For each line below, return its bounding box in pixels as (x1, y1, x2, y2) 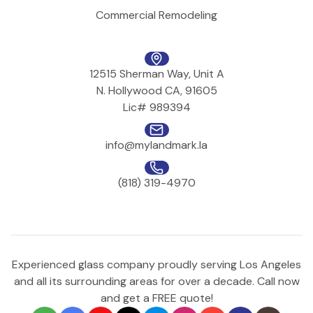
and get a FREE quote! (100, 291, 213, 306)
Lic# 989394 (122, 100, 191, 115)
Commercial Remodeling (96, 8, 217, 23)
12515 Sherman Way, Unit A (89, 66, 224, 82)
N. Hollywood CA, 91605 (96, 83, 217, 99)
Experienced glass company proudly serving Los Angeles (12, 257, 301, 272)
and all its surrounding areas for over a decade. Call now (13, 274, 300, 289)
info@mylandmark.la (105, 138, 208, 153)
